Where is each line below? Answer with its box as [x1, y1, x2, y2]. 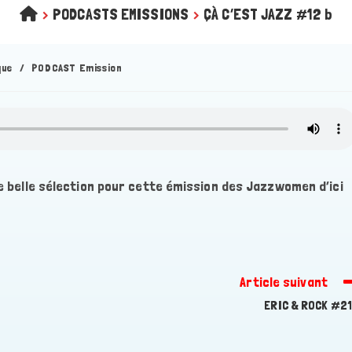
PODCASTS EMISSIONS [53, 4, 189, 24]
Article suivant [240, 273, 328, 290]
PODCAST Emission [31, 60, 123, 74]
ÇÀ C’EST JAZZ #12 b [203, 4, 333, 24]
